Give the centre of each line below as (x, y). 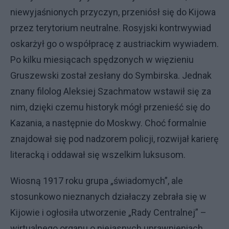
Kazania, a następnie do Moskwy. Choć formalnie (108, 123)
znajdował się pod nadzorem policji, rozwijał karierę (114, 139)
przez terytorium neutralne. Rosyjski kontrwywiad (111, 28)
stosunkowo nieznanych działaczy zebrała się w (108, 197)
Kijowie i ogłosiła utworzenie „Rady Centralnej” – (108, 212)
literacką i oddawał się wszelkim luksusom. (98, 155)
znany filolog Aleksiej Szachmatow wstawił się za (111, 91)
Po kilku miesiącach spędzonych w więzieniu (102, 60)
